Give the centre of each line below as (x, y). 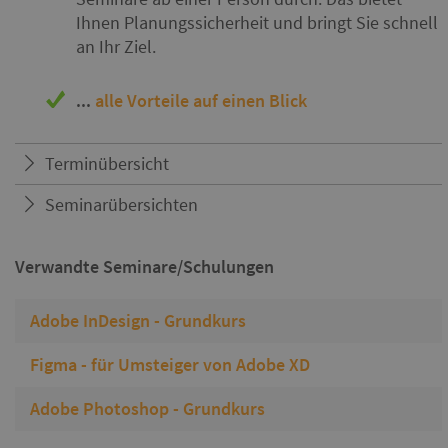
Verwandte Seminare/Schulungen (144, 266)
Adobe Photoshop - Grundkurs (147, 408)
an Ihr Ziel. (116, 46)
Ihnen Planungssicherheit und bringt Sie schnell (257, 22)
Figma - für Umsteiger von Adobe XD (170, 364)
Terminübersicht (107, 163)
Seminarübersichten (121, 204)
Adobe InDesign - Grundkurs (138, 320)
